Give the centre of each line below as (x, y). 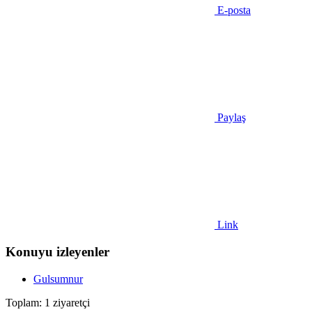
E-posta (234, 10)
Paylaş (232, 118)
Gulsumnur (58, 279)
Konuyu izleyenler (57, 251)
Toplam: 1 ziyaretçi (48, 302)
